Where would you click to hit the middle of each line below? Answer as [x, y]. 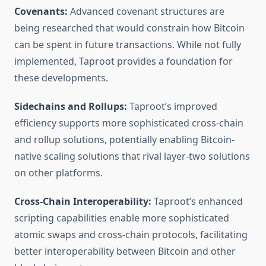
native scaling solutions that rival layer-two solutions [132, 156]
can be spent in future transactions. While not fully [128, 45]
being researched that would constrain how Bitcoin [129, 28]
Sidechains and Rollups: [71, 107]
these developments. [61, 78]
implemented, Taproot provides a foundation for [123, 61]
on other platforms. [58, 173]
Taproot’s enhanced [197, 202]
